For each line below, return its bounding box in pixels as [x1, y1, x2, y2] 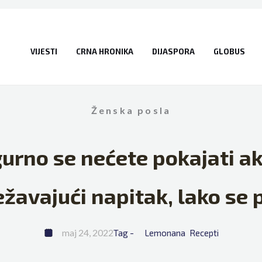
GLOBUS [213, 46, 245, 56]
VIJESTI [30, 46, 57, 56]
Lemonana [144, 227, 185, 238]
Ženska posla [91, 105, 171, 116]
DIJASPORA [151, 46, 195, 56]
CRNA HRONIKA [75, 46, 133, 56]
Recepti [189, 227, 219, 238]
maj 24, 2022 [61, 227, 113, 238]
